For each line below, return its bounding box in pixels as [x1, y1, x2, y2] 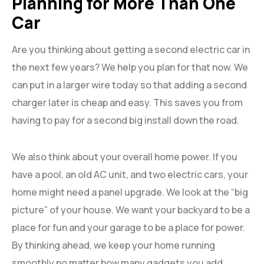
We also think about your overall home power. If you [12, 150, 237, 164]
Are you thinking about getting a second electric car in [12, 43, 250, 57]
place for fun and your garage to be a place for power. [12, 221, 245, 235]
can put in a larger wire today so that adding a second [12, 78, 247, 92]
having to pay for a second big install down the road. [12, 114, 239, 127]
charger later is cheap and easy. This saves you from [12, 96, 243, 110]
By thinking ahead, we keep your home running [12, 239, 215, 252]
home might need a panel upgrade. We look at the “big [12, 186, 248, 199]
